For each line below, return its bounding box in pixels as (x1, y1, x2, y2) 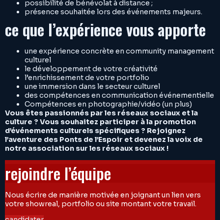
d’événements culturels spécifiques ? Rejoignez (5, 126, 186, 135)
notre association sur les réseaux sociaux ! (5, 144, 168, 153)
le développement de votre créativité (25, 64, 158, 73)
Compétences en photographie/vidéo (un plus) (25, 100, 192, 109)
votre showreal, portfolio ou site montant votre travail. (5, 199, 196, 208)
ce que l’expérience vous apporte (5, 18, 206, 41)
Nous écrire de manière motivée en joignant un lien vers (5, 190, 201, 199)
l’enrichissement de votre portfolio (25, 73, 149, 82)
